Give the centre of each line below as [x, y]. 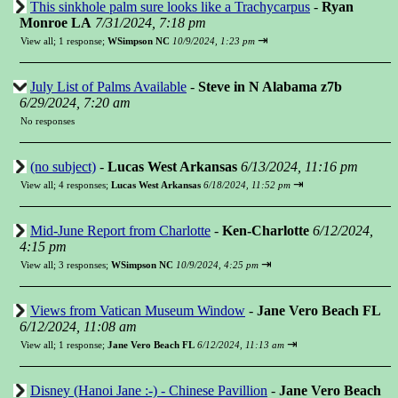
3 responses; [85, 265]
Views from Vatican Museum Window [138, 310]
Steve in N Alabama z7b [270, 87]
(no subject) [63, 167]
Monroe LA [56, 23]
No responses [48, 121]
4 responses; [85, 185]
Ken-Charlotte [266, 231]
